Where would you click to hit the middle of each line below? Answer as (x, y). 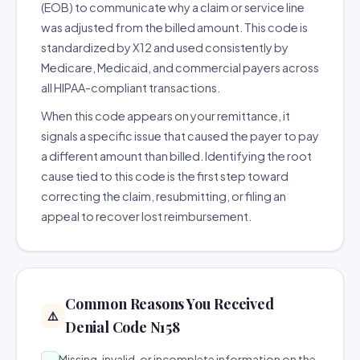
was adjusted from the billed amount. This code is (174, 27)
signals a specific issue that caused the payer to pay (180, 136)
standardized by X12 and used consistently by (165, 47)
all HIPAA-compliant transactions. (131, 88)
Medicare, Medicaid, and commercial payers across (180, 67)
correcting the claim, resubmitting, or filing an (164, 196)
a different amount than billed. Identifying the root (176, 156)
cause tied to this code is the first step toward (165, 176)
